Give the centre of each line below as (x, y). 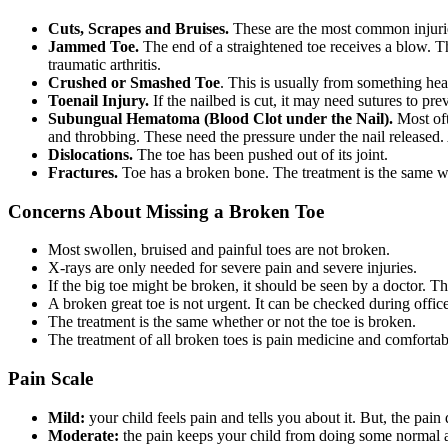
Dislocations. (90, 155)
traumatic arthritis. (104, 65)
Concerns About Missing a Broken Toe (166, 211)
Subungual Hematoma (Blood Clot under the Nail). (220, 119)
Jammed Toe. (93, 47)
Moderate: (83, 435)
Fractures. (83, 173)
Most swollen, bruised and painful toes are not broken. (219, 250)
